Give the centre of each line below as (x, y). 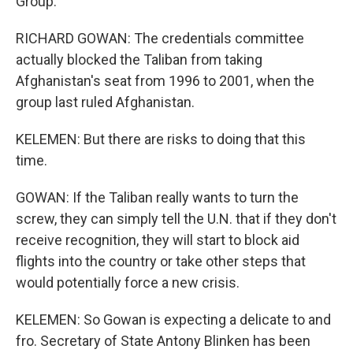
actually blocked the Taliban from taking (139, 59)
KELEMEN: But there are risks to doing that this (161, 139)
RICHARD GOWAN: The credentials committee (160, 38)
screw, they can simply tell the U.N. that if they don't (176, 219)
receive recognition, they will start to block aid (158, 240)
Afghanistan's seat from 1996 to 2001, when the (165, 81)
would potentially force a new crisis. (128, 282)
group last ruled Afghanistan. (105, 102)
